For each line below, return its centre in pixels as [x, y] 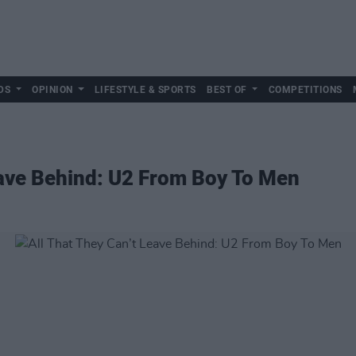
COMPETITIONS [305, 90]
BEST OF [227, 90]
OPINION [52, 90]
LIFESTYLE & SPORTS [145, 90]
